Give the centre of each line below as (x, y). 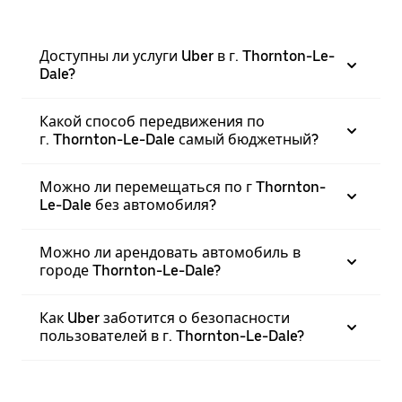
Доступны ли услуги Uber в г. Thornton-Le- (187, 56)
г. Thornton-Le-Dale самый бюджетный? (179, 140)
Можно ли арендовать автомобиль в (170, 253)
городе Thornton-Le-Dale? (130, 271)
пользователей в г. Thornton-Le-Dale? (172, 336)
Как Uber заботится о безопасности (165, 318)
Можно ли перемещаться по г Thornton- (183, 187)
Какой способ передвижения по (152, 122)
